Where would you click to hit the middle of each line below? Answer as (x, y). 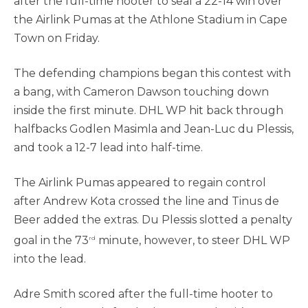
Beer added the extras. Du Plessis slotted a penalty (153, 220)
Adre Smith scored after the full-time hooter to (143, 294)
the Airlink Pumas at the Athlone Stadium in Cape (151, 20)
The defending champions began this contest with (152, 73)
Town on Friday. (57, 38)
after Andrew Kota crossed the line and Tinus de (146, 201)
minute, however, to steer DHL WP (193, 241)
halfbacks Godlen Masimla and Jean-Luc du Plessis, (154, 129)
